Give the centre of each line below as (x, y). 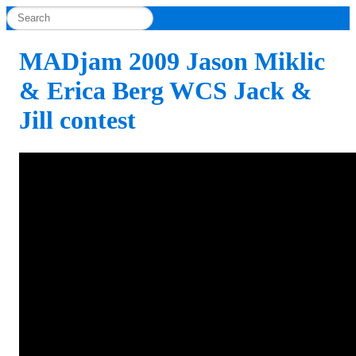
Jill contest (77, 120)
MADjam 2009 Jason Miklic (172, 62)
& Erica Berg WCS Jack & (166, 91)
